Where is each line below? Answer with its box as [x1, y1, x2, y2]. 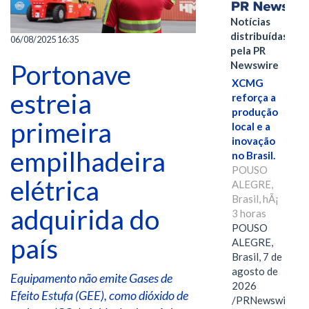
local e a [231, 120, 270, 133]
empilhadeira [10, 145, 166, 177]
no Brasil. [231, 149, 275, 162]
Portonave [10, 58, 131, 90]
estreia [10, 87, 92, 119]
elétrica [10, 174, 99, 206]
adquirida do [10, 203, 159, 235]
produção [231, 106, 278, 119]
